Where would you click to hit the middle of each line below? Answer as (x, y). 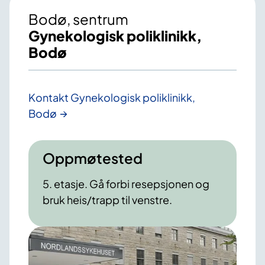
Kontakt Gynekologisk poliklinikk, (112, 98)
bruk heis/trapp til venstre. (107, 200)
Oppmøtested (93, 158)
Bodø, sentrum (78, 19)
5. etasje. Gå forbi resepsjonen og (126, 184)
